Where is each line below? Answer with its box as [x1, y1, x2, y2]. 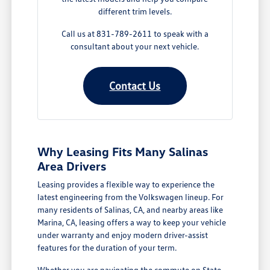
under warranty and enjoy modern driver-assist [37, 229, 209, 240]
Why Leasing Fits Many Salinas [37, 143, 209, 159]
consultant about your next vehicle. [71, 40, 199, 51]
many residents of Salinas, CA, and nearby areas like [37, 204, 224, 215]
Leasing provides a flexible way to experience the [37, 178, 215, 189]
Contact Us [109, 78, 161, 92]
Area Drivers [37, 158, 107, 173]
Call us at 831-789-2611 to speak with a [61, 28, 209, 39]
